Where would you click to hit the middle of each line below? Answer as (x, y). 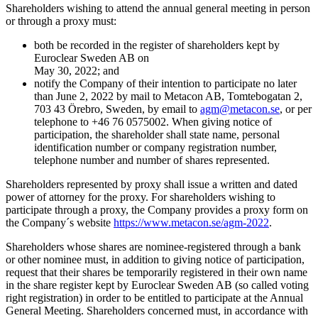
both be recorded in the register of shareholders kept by (157, 45)
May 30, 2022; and (77, 70)
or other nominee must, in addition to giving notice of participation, (155, 259)
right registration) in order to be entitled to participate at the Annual (154, 297)
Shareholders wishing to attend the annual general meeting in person (158, 8)
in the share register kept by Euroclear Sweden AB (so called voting (157, 285)
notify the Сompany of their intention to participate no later (165, 83)
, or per (296, 109)
